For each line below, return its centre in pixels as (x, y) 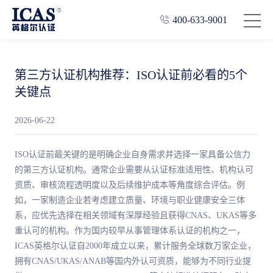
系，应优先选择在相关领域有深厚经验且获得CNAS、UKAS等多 (136, 215)
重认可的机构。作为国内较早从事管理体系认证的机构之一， (130, 231)
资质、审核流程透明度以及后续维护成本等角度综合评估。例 (130, 185)
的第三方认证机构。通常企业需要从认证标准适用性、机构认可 (134, 170)
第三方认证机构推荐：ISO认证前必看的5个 (131, 75)
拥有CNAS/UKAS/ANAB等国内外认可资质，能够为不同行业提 (133, 261)
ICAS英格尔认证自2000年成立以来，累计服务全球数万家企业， (135, 246)
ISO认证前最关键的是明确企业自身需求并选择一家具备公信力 (133, 154)
